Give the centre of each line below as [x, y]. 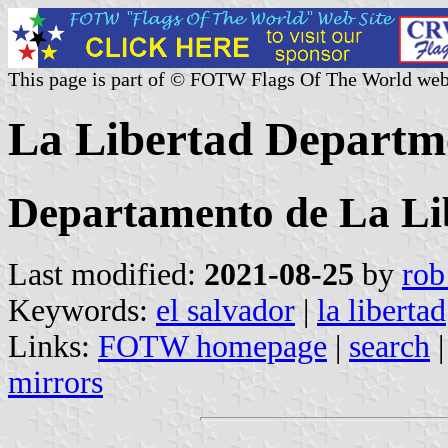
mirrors [55, 382]
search [389, 346]
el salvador [225, 310]
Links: [53, 346]
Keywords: [82, 310]
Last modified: [106, 274]
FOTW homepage [212, 346]
